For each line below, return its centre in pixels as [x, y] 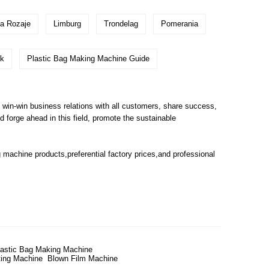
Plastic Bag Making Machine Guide [88, 59]
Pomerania [180, 24]
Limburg [67, 24]
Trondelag [121, 24]
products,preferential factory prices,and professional [124, 154]
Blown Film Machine [83, 259]
